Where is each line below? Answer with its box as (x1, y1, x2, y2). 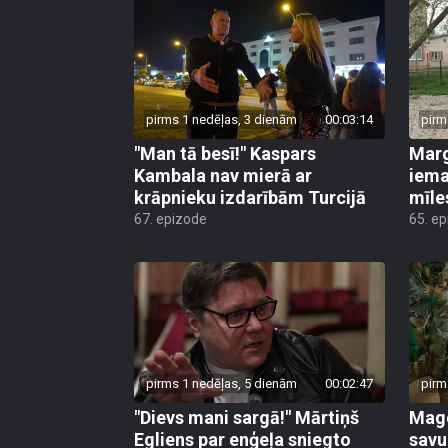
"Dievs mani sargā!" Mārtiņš (134, 407, 359, 429)
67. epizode (134, 211, 207, 228)
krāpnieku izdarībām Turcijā (134, 187, 366, 209)
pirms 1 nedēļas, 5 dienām (146, 376, 297, 392)
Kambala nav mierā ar (134, 165, 312, 187)
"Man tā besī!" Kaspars (134, 143, 316, 165)
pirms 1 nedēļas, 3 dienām (146, 112, 297, 128)
